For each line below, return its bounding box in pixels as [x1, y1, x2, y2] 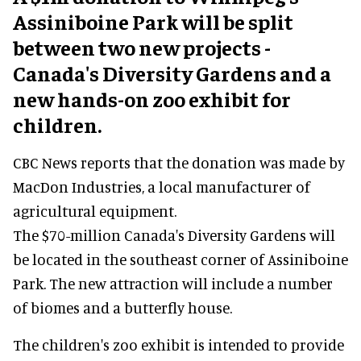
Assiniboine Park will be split [13, 7, 293, 35]
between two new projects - [13, 33, 271, 60]
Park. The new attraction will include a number [13, 273, 333, 293]
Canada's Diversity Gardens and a [13, 59, 331, 86]
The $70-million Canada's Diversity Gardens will [13, 225, 335, 244]
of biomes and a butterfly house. [13, 297, 232, 317]
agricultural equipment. [13, 201, 176, 220]
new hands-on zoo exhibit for [13, 85, 291, 112]
